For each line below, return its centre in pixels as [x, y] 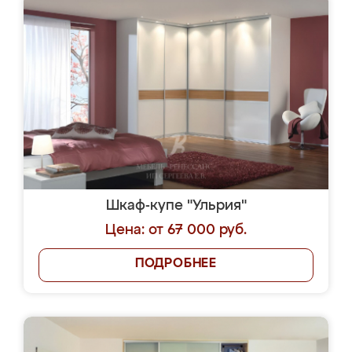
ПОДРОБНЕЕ [176, 264]
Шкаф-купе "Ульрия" [176, 206]
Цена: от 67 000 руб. [176, 230]
